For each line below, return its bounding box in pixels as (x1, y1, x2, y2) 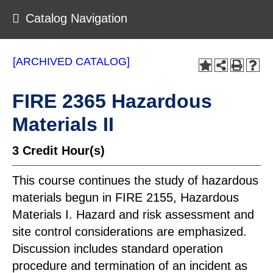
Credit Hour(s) (23, 144, 105, 157)
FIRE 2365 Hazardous (12, 90, 212, 112)
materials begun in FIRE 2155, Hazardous (12, 191, 239, 204)
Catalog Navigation (26, 12, 127, 25)
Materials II (12, 113, 114, 135)
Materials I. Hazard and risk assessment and (12, 208, 254, 221)
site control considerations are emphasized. (12, 225, 247, 238)
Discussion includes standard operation (12, 242, 223, 255)
